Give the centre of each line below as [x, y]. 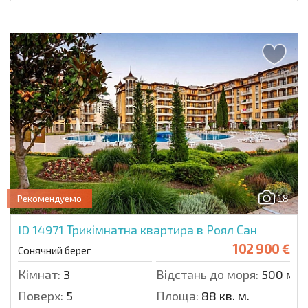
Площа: [177, 296]
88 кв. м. [224, 296]
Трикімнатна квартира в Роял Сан [162, 230]
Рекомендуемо [49, 199]
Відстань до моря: [207, 275]
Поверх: [41, 296]
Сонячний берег [55, 251]
